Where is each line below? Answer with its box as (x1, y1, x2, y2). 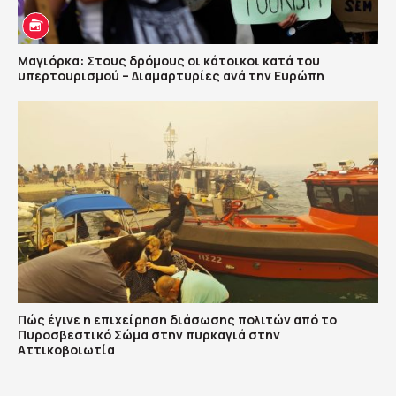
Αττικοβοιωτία (18, 341, 115, 358)
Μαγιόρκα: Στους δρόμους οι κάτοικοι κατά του (18, 51, 320, 69)
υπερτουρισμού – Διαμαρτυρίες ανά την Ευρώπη (18, 66, 324, 84)
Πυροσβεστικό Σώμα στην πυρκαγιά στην (18, 326, 280, 343)
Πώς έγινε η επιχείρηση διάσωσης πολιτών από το (18, 311, 337, 328)
